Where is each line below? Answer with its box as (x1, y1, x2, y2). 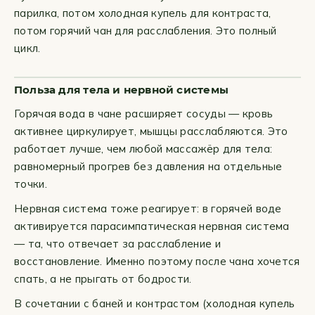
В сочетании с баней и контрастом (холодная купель (14, 297, 295, 310)
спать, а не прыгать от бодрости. (14, 272, 192, 285)
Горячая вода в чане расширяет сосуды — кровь (14, 107, 274, 120)
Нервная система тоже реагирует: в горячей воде (14, 202, 282, 215)
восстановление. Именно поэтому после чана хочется (14, 255, 300, 268)
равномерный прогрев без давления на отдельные (14, 160, 283, 173)
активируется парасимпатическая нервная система (14, 219, 290, 233)
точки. (14, 177, 47, 191)
